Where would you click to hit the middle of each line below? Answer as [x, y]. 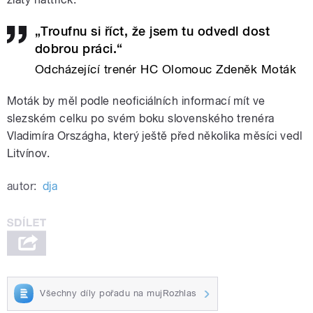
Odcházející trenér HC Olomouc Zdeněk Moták [166, 69]
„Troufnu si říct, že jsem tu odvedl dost [153, 31]
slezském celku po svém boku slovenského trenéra [141, 118]
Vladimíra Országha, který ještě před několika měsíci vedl [155, 136]
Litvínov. [30, 153]
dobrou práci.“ [79, 49]
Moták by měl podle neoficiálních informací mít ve [136, 101]
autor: [22, 186]
